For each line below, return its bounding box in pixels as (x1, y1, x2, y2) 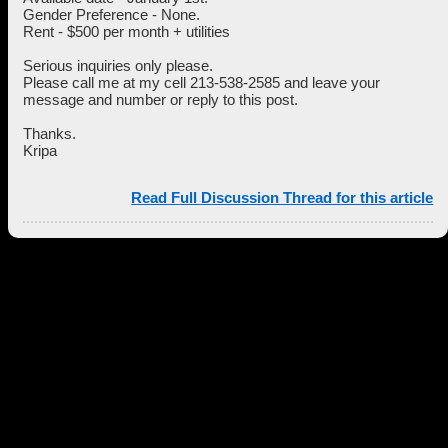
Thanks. (23, 125, 80, 142)
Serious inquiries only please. (23, 57, 217, 74)
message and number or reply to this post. (23, 91, 302, 108)
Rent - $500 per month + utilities (23, 23, 230, 40)
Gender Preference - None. (23, 6, 200, 23)
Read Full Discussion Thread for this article (131, 189, 434, 206)
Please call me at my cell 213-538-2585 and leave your (23, 74, 380, 91)
